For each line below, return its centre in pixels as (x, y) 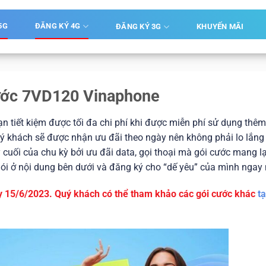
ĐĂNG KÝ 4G (58, 26)
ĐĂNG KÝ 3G (139, 26)
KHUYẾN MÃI (220, 26)
